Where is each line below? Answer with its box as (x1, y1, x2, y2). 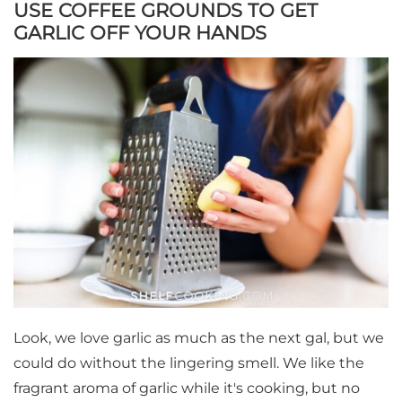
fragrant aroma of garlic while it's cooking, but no (13, 380, 360, 398)
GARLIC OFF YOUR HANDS (13, 22, 267, 45)
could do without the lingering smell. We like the (13, 354, 364, 372)
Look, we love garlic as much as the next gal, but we (13, 329, 384, 347)
